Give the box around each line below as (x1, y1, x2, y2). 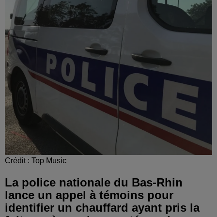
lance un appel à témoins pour (5, 188, 173, 201)
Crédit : (5, 156, 31, 165)
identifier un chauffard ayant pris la (5, 201, 200, 214)
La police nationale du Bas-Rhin (5, 175, 183, 189)
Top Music (31, 156, 66, 165)
